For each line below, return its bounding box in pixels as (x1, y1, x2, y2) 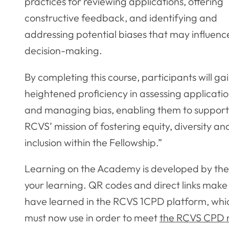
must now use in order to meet (25, 211, 159, 224)
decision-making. (25, 43, 104, 57)
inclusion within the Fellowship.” (25, 135, 162, 149)
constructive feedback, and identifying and (25, 11, 217, 24)
